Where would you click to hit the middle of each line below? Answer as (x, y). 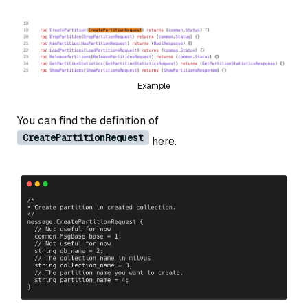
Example (154, 86)
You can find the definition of (88, 120)
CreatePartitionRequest (83, 137)
